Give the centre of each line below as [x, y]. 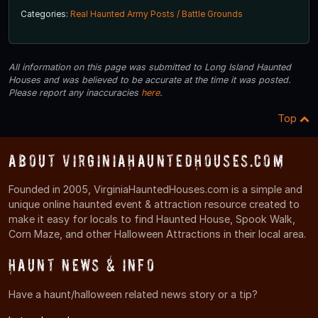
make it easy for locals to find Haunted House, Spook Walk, [152, 219]
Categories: [45, 14]
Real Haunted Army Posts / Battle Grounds [157, 14]
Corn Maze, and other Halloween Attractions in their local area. [157, 234]
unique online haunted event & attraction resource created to [154, 204]
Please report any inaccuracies [75, 93]
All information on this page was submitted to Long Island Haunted [150, 67]
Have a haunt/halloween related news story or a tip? [133, 294]
